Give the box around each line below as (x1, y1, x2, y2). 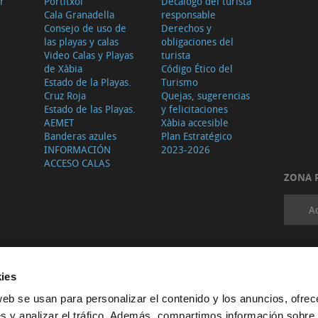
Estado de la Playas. (43, 75, 131, 89)
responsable (160, 8, 216, 22)
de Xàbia (43, 62, 82, 76)
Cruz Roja (43, 89, 86, 103)
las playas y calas (43, 35, 119, 49)
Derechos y (160, 21, 212, 35)
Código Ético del (160, 62, 233, 76)
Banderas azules (43, 129, 116, 143)
